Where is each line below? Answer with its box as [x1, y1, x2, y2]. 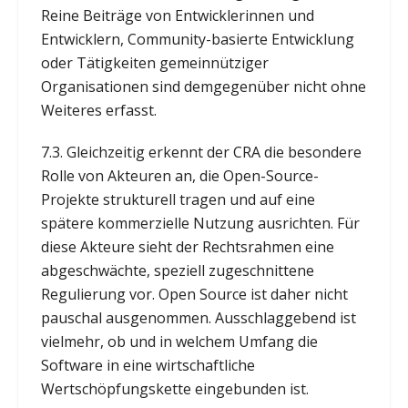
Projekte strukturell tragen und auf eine [40, 189, 315, 209]
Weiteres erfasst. [40, 99, 157, 120]
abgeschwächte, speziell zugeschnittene [40, 260, 314, 280]
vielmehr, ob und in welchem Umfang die [40, 331, 318, 352]
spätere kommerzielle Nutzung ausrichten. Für [40, 212, 360, 233]
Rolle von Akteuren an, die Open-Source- [40, 165, 319, 186]
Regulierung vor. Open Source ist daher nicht [40, 283, 348, 304]
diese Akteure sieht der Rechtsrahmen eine [40, 236, 334, 257]
